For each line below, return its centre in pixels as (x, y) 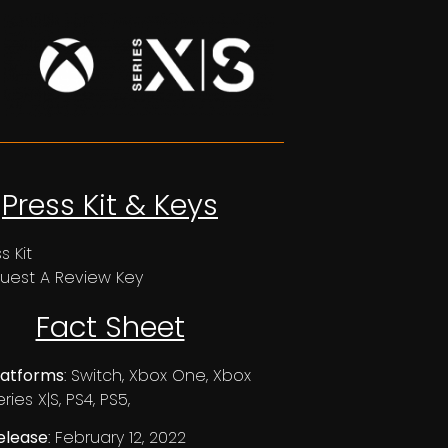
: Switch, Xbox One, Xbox (157, 375)
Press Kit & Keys (110, 204)
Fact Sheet (110, 326)
